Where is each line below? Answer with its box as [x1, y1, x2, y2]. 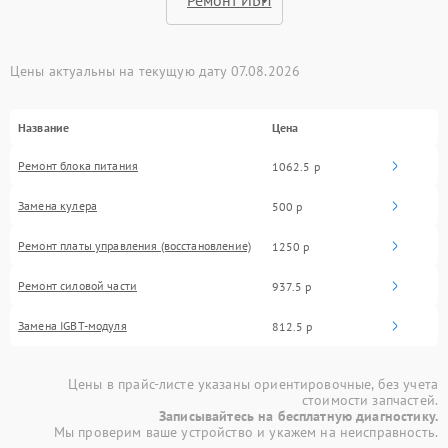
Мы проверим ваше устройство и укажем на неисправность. [53, 423, 438, 442]
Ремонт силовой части [18, 278, 137, 294]
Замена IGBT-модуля [18, 318, 127, 334]
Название [18, 120, 70, 136]
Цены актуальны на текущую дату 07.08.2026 [10, 62, 301, 81]
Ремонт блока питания [18, 158, 138, 174]
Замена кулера [18, 198, 97, 214]
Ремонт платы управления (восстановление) [18, 238, 251, 254]
